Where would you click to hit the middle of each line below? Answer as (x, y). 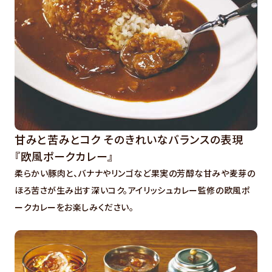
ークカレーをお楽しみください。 (74, 207)
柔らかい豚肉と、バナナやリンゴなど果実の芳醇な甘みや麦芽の (135, 173)
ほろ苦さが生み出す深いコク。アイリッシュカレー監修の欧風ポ (132, 190)
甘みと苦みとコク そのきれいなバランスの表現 (129, 139)
